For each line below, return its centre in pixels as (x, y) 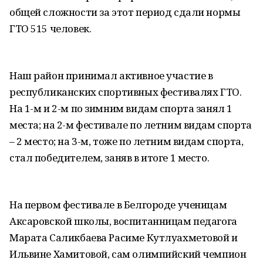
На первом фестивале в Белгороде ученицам (118, 205)
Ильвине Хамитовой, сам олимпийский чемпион (128, 254)
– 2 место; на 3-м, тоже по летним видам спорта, (127, 141)
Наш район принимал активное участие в (111, 75)
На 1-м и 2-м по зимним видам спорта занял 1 (121, 108)
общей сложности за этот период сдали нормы (125, 12)
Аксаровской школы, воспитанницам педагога (123, 221)
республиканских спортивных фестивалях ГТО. (126, 92)
